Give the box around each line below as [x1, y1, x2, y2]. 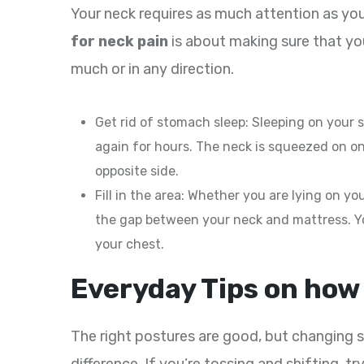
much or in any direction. [71, 60, 234, 79]
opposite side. [95, 163, 179, 180]
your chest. [95, 236, 164, 253]
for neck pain [71, 32, 168, 51]
